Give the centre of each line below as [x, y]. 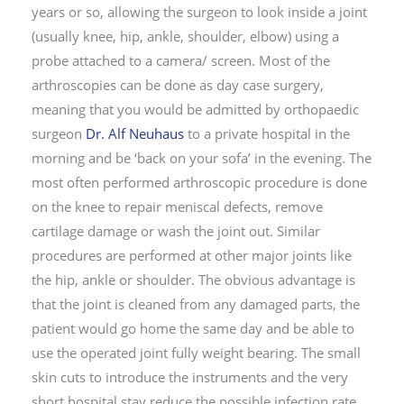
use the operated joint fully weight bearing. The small [196, 353]
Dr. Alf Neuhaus [135, 134]
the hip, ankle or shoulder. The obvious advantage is [193, 280]
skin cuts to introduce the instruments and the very [190, 377]
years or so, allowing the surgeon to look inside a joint [199, 12]
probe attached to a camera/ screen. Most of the [181, 61]
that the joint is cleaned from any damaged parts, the [196, 304]
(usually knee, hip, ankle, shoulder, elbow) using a [185, 37]
